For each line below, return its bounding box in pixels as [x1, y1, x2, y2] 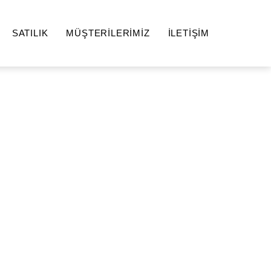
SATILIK [11, 28, 48, 38]
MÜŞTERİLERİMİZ [66, 28, 150, 38]
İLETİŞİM [168, 28, 209, 38]
